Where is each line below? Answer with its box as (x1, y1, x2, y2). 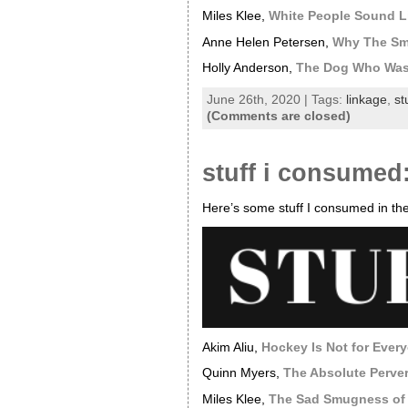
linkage (345, 93, 387, 107)
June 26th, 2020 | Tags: (206, 93, 346, 107)
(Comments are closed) (206, 109, 351, 124)
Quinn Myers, (201, 366, 283, 381)
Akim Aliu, (201, 340, 261, 354)
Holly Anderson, (201, 61, 296, 76)
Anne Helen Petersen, (201, 35, 332, 49)
